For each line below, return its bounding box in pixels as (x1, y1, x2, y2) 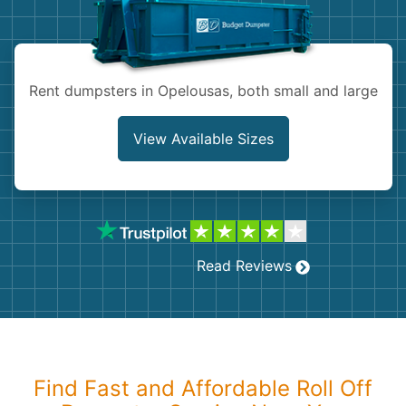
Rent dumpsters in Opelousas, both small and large (28, 82, 378, 100)
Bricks (29, 111, 71, 129)
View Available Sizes (132, 130, 274, 148)
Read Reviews (197, 256, 292, 275)
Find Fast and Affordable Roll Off (34, 375, 372, 401)
